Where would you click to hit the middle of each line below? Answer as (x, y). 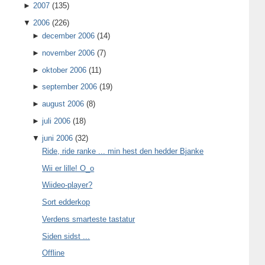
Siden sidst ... (66, 236)
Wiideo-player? (67, 185)
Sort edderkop (66, 202)
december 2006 (69, 36)
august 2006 (63, 104)
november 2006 (69, 53)
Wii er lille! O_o (68, 168)
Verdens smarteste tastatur (89, 219)
